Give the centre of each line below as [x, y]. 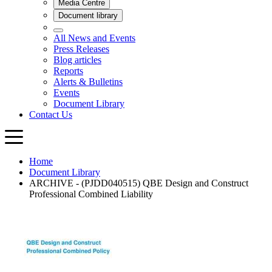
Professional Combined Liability [91, 194]
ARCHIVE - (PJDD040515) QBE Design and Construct [139, 183]
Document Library [65, 172]
